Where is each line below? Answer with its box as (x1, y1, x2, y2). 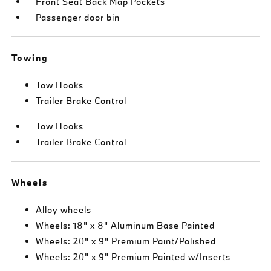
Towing (11, 51, 49, 64)
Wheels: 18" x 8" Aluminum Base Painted (36, 219, 215, 231)
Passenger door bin (36, 11, 120, 23)
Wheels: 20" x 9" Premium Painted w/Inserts (36, 250, 231, 263)
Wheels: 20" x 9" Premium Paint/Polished (36, 235, 217, 247)
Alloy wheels (36, 203, 92, 215)
